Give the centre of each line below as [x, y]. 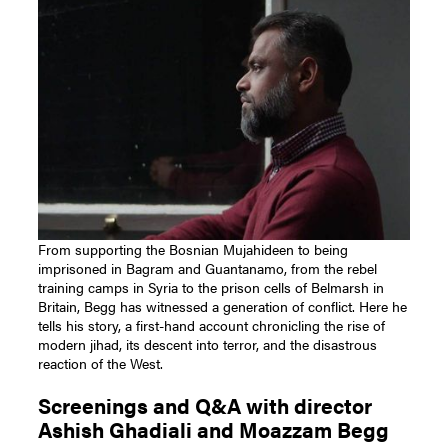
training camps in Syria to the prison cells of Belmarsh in [211, 286]
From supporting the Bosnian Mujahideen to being [193, 248]
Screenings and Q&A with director [205, 405]
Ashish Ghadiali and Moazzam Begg [214, 429]
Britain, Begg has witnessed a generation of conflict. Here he [223, 305]
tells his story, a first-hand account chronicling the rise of [212, 324]
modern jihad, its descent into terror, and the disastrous [208, 343]
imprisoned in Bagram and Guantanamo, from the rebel [208, 267]
